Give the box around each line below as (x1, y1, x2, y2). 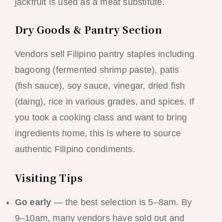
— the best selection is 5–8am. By (51, 197, 192, 207)
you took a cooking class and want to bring (14, 112, 187, 122)
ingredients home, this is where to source (14, 128, 181, 138)
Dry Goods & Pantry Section (14, 22, 163, 37)
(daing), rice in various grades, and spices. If (14, 96, 195, 107)
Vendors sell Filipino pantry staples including (14, 49, 194, 59)
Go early (14, 197, 52, 207)
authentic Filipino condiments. (14, 144, 135, 154)
